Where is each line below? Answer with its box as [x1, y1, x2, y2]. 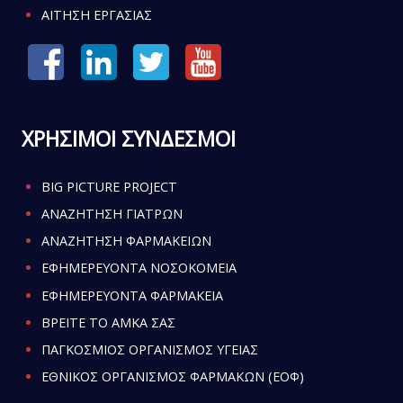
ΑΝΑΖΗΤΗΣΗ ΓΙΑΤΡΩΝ [40, 205, 183, 223]
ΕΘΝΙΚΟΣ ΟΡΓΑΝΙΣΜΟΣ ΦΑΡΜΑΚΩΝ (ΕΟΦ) [40, 368, 304, 386]
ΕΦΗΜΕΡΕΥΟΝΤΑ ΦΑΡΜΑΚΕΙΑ [40, 286, 223, 304]
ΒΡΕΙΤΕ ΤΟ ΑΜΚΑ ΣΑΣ [40, 313, 175, 331]
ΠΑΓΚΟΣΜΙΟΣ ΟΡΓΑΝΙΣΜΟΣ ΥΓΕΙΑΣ [40, 340, 258, 358]
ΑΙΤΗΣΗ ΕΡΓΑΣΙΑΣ [40, 5, 152, 23]
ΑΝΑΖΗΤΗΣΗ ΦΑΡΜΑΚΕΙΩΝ [40, 232, 211, 250]
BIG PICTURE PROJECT [40, 177, 177, 195]
